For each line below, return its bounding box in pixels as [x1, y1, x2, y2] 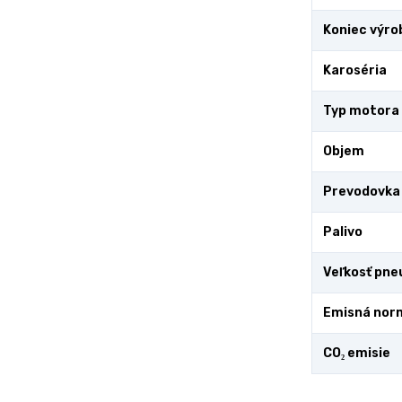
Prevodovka [323, 184, 400, 199]
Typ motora [323, 103, 399, 118]
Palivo [323, 224, 363, 240]
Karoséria [323, 63, 387, 78]
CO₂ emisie [323, 345, 390, 361]
